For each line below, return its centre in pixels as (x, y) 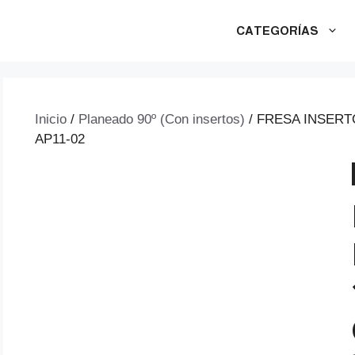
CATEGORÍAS (277, 31)
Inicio (51, 119)
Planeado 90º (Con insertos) (162, 119)
